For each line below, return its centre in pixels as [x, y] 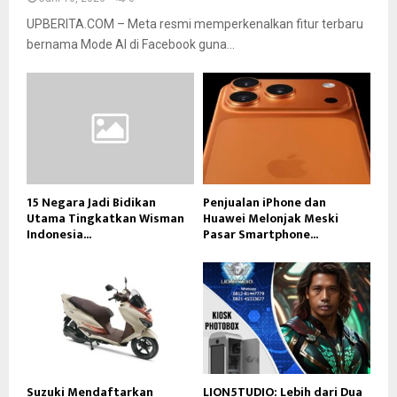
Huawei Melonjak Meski [271, 218]
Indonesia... [59, 234]
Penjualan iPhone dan [265, 202]
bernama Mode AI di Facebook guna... [131, 44]
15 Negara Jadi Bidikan [91, 202]
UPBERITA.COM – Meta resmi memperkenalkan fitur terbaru [195, 23]
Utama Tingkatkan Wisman [105, 218]
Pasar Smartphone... [261, 234]
